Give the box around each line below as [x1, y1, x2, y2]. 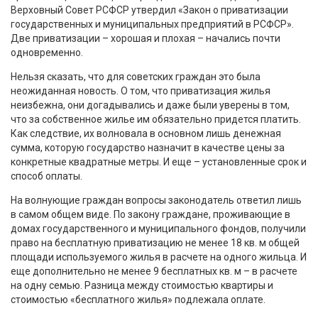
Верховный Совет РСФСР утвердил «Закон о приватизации [11, 4, 288, 16]
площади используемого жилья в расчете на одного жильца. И [11, 251, 307, 263]
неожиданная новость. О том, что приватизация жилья [11, 84, 270, 97]
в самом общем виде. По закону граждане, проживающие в [11, 208, 290, 220]
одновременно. [11, 46, 83, 58]
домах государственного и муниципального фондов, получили [11, 222, 306, 234]
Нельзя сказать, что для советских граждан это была [11, 70, 261, 82]
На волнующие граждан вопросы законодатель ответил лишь [11, 194, 302, 206]
